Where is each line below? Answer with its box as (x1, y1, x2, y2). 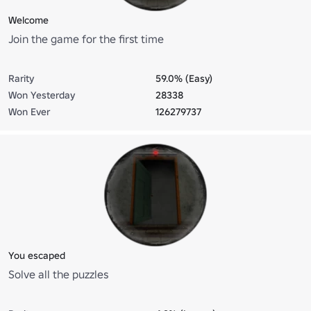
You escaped (8, 249, 65, 262)
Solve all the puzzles (8, 267, 108, 281)
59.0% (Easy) (155, 72, 212, 85)
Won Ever (8, 105, 50, 118)
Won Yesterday (8, 88, 75, 101)
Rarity (8, 72, 34, 85)
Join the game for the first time (8, 31, 164, 46)
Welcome (8, 13, 49, 26)
